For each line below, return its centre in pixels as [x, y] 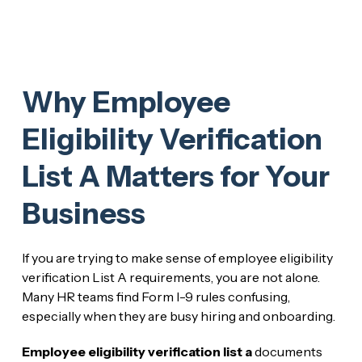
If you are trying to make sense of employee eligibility [177, 257]
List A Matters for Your [175, 176]
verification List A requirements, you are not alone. [170, 277]
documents [287, 351]
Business [83, 213]
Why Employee [126, 101]
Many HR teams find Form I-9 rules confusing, [156, 296]
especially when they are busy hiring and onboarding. [178, 316]
